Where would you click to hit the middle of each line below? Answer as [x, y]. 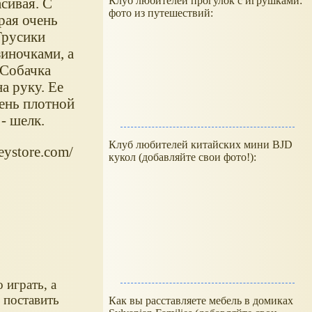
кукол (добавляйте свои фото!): [182, 157]
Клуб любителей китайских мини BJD [201, 145]
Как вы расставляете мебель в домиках [201, 301]
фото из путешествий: [161, 13]
